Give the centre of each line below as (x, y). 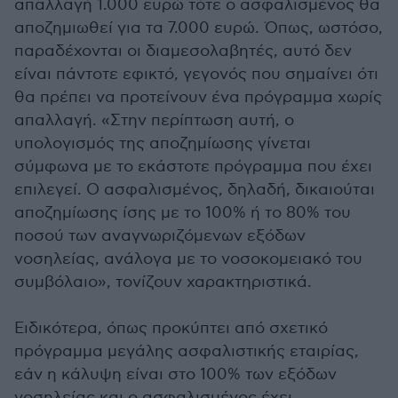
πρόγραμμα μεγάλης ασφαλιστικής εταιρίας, (187, 351)
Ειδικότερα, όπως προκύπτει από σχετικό (171, 328)
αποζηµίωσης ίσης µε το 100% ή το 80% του (183, 213)
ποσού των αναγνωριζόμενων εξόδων (160, 236)
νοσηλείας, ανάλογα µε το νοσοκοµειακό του (188, 259)
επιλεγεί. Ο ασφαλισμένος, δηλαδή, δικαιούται (195, 190)
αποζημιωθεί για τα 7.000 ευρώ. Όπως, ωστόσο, (199, 28)
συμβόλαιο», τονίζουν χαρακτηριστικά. (163, 282)
